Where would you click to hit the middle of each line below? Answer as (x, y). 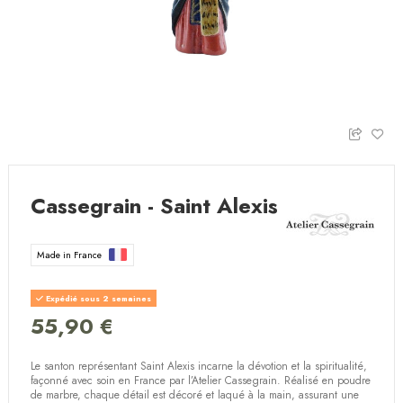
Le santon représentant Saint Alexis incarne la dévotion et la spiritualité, (199, 366)
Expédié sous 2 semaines (98, 298)
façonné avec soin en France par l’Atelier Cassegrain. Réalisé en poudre (201, 380)
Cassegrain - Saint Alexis (155, 206)
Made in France (71, 255)
